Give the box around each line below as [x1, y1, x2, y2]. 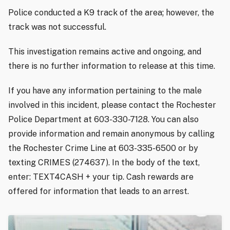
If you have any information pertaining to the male [8, 85, 202, 95]
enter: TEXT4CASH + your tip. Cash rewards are [8, 171, 194, 182]
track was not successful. [8, 22, 106, 32]
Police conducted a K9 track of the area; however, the [8, 7, 214, 17]
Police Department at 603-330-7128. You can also [8, 114, 199, 124]
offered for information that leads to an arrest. [8, 186, 189, 196]
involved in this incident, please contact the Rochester [8, 100, 216, 110]
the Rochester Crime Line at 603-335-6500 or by [8, 143, 198, 153]
